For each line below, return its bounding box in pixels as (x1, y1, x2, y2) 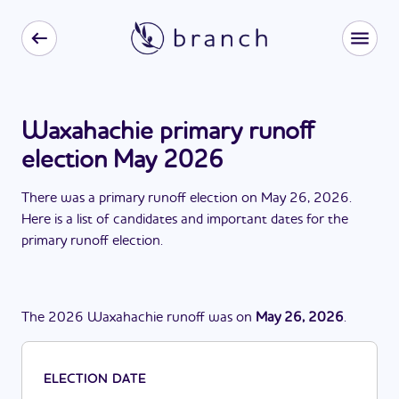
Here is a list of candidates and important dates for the (21, 213, 348, 227)
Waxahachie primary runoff (21, 120, 314, 145)
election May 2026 (21, 149, 224, 174)
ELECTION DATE (44, 373, 146, 386)
